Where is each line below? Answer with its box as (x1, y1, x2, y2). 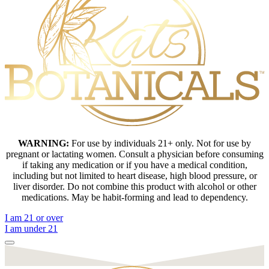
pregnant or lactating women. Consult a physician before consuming (5, 148, 264, 159)
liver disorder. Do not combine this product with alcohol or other (13, 181, 256, 192)
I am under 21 (5, 223, 58, 234)
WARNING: (18, 138, 69, 148)
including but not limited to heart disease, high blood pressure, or (12, 170, 257, 181)
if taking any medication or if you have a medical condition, (22, 159, 247, 170)
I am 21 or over (5, 212, 63, 223)
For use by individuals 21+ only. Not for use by (69, 138, 251, 148)
